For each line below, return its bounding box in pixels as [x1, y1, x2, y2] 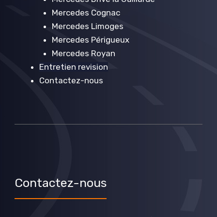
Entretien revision [39, 62, 108, 72]
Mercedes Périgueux [51, 35, 129, 45]
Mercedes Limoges [51, 21, 124, 31]
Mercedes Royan [51, 48, 115, 59]
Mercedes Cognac [51, 8, 120, 18]
